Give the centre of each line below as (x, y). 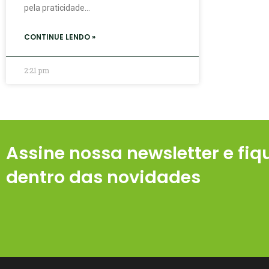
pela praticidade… (57, 8)
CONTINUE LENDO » (60, 37)
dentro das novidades (103, 177)
